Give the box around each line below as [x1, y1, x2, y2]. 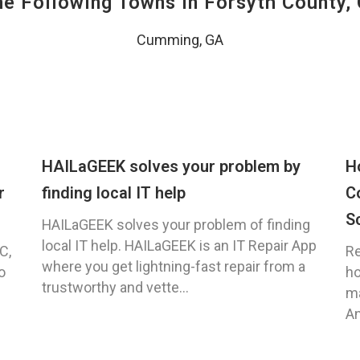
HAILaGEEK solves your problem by [42, 157, 301, 177]
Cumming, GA [137, 31, 223, 49]
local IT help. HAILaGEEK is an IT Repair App [42, 237, 317, 255]
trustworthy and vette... [42, 279, 189, 297]
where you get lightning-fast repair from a [42, 258, 305, 276]
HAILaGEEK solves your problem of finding [42, 216, 310, 234]
